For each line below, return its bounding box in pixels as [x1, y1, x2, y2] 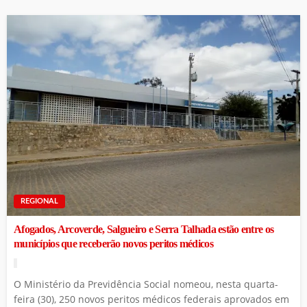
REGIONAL [21, 197, 58, 206]
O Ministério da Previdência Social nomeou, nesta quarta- [14, 278, 278, 291]
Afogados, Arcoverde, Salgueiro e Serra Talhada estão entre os [14, 223, 274, 236]
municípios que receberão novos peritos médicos [14, 238, 216, 251]
